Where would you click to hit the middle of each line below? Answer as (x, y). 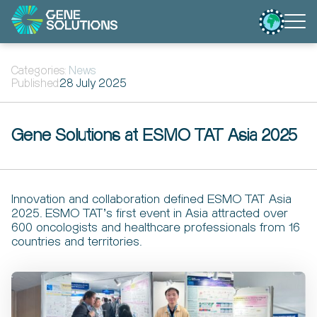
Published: (35, 84)
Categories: (40, 71)
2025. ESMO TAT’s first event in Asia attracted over (150, 213)
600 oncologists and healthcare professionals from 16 (156, 227)
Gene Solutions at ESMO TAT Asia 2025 (154, 136)
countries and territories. (76, 242)
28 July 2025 (93, 84)
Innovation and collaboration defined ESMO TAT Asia (151, 199)
